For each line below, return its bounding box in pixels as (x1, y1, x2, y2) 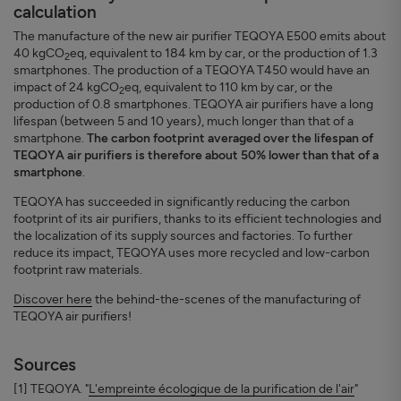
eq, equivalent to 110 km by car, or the (124, 80, 333, 96)
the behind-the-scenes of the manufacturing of (92, 292, 361, 308)
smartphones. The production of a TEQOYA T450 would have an (13, 63, 370, 79)
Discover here (13, 292, 92, 308)
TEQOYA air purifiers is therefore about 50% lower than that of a (13, 148, 379, 164)
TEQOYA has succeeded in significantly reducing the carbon (13, 194, 350, 210)
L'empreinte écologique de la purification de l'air (89, 381, 354, 397)
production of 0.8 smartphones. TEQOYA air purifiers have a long (13, 97, 373, 113)
